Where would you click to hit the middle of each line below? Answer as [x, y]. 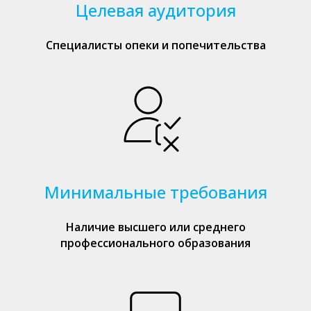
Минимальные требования [155, 192]
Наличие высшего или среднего [155, 227]
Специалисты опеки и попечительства [155, 45]
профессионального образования [155, 243]
